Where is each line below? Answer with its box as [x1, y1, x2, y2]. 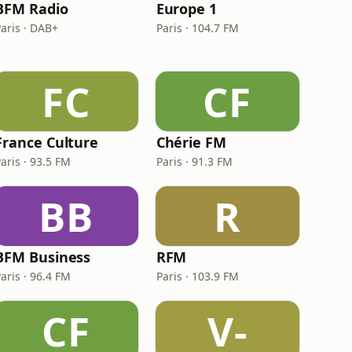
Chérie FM [156, 133, 226, 152]
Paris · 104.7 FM [156, 20, 239, 35]
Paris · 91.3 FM [156, 154, 233, 169]
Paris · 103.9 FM [156, 269, 239, 284]
